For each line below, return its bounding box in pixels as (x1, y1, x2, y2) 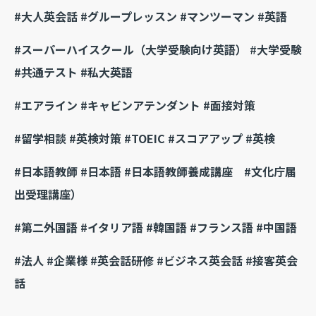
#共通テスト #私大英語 (14, 63, 133, 81)
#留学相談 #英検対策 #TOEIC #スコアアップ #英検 (14, 130, 275, 147)
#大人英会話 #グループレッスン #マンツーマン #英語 (14, 8, 287, 25)
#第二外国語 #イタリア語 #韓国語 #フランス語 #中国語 (14, 219, 297, 236)
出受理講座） (14, 186, 82, 203)
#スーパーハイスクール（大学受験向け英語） (14, 41, 250, 59)
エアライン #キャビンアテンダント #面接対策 (21, 97, 255, 114)
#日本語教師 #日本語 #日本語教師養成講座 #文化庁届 (14, 163, 296, 181)
